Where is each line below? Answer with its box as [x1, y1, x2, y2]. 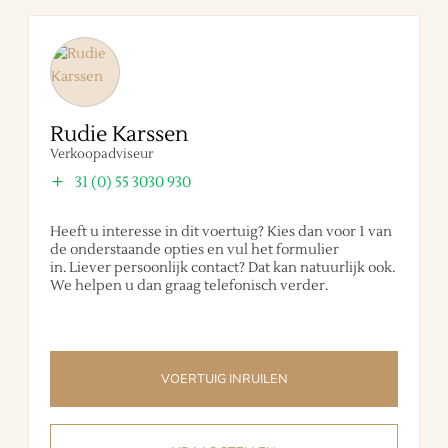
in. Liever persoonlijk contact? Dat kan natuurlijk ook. [50, 258, 395, 277]
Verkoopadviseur [50, 145, 153, 162]
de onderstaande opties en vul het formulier [50, 240, 339, 259]
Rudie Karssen [50, 120, 188, 148]
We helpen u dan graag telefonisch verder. [50, 276, 328, 295]
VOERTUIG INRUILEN [160, 369, 288, 387]
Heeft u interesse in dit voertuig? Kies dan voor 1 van [50, 222, 392, 241]
